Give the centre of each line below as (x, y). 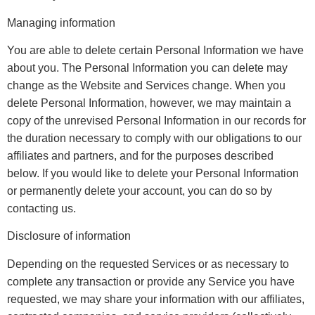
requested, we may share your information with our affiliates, (156, 299)
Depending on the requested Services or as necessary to (148, 264)
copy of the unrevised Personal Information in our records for (156, 120)
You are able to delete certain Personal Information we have (155, 50)
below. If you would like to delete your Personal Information (153, 173)
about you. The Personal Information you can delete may (147, 67)
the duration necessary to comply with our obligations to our (154, 138)
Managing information (61, 22)
